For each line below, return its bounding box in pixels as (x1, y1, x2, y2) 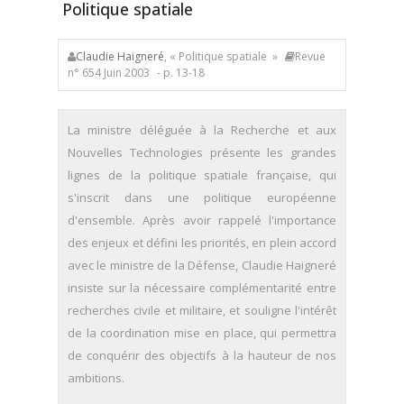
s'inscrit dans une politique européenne (68, 189, 336, 206)
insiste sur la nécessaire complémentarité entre (68, 280, 336, 296)
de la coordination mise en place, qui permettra (68, 325, 336, 341)
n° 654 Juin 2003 (68, 65, 150, 80)
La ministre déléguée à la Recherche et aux (68, 122, 336, 138)
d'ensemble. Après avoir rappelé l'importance (68, 212, 336, 228)
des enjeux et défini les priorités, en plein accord (68, 234, 336, 251)
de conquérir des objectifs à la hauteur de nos (68, 347, 336, 363)
